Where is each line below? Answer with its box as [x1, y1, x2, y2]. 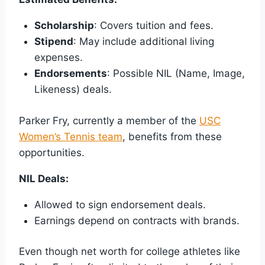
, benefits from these [122, 130, 222, 143]
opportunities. [19, 146, 85, 159]
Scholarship [34, 20, 94, 32]
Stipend [34, 35, 73, 48]
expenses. [34, 51, 83, 64]
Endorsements [34, 67, 107, 80]
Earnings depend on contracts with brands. [34, 214, 240, 227]
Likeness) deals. [34, 83, 112, 96]
